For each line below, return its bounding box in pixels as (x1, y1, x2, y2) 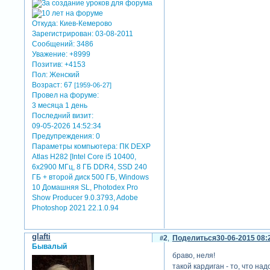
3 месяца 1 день (32, 101, 88, 110)
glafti (32, 232, 51, 242)
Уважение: (32, 49, 68, 58)
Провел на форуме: (32, 90, 99, 99)
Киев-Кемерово (58, 19, 113, 28)
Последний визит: (32, 111, 94, 120)
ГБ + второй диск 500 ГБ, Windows (32, 172, 149, 181)
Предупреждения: (32, 131, 95, 140)
